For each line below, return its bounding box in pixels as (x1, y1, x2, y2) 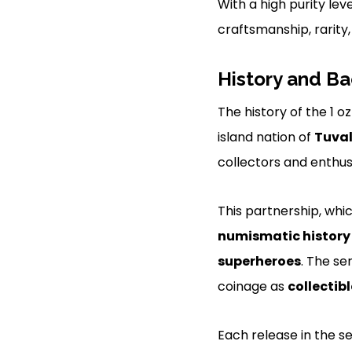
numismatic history (217, 226, 350, 245)
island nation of (217, 127, 314, 146)
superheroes (217, 251, 301, 270)
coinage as (217, 277, 288, 295)
